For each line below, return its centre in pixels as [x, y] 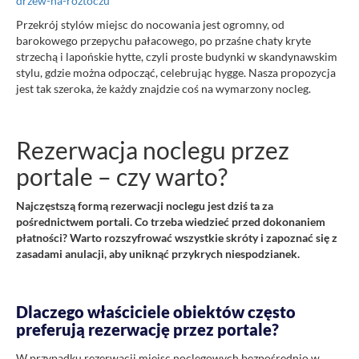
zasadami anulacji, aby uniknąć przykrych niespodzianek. [158, 253]
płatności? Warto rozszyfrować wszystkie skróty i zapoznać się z [177, 237]
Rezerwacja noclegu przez [153, 149]
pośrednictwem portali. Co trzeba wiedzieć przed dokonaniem [171, 221]
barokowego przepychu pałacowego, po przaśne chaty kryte [163, 40]
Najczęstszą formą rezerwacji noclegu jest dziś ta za [145, 205]
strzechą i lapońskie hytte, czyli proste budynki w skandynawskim [177, 56]
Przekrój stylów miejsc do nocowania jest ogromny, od [150, 24]
